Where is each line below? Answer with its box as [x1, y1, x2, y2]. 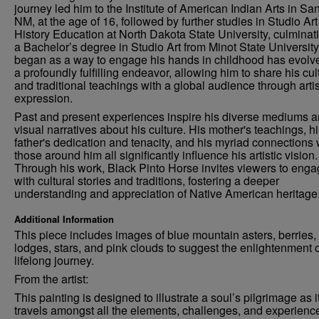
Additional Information [14, 212, 114, 226]
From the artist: [14, 271, 88, 287]
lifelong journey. [14, 252, 94, 268]
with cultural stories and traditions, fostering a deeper [14, 172, 279, 189]
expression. [14, 90, 73, 106]
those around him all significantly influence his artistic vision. [14, 147, 318, 163]
